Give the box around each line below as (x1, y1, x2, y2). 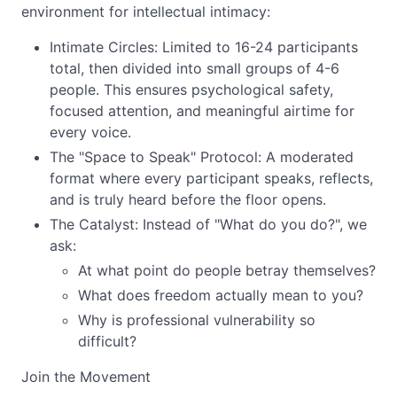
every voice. (50, 123, 131, 141)
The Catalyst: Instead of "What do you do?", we (50, 215, 367, 233)
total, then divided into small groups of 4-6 (50, 59, 339, 77)
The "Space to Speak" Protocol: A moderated (50, 148, 354, 166)
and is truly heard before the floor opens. (50, 191, 326, 208)
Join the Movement (21, 368, 151, 385)
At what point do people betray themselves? (78, 261, 376, 279)
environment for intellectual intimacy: (21, 3, 270, 20)
